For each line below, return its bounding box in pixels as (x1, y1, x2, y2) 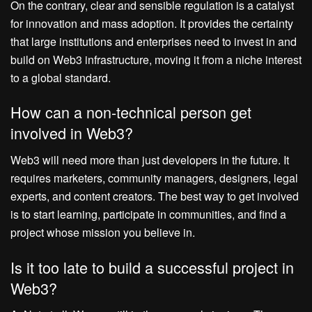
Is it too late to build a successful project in (10, 256, 294, 278)
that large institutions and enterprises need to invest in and (10, 33, 297, 49)
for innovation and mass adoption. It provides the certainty (10, 15, 293, 31)
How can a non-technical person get (10, 101, 251, 123)
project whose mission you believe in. (10, 224, 195, 240)
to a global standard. (10, 69, 111, 86)
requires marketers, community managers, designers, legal (10, 169, 298, 186)
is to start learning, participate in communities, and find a (10, 205, 286, 222)
